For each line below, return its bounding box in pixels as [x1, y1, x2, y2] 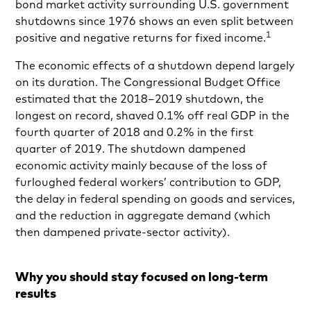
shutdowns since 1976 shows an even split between [15, 14, 294, 28]
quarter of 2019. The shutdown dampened [15, 142, 246, 156]
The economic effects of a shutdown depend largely [15, 58, 295, 73]
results [15, 285, 57, 302]
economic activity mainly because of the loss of [15, 158, 268, 173]
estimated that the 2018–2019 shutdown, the [15, 92, 264, 106]
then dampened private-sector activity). [15, 225, 230, 239]
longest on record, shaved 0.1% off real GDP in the [15, 108, 290, 123]
